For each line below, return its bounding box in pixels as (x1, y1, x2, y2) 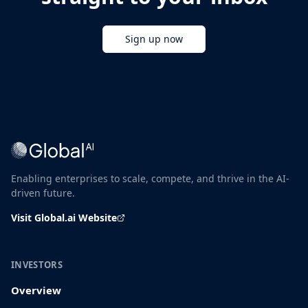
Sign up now (125, 32, 183, 46)
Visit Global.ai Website (11, 211, 117, 224)
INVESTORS (11, 258, 63, 271)
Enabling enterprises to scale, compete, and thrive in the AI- (11, 172, 289, 185)
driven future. (11, 186, 75, 199)
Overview (11, 283, 61, 297)
